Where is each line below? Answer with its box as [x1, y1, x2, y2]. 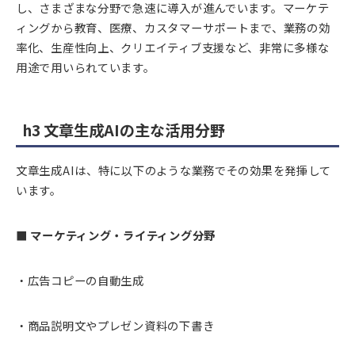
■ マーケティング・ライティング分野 [16, 227, 216, 244]
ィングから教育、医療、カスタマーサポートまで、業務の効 [16, 19, 330, 36]
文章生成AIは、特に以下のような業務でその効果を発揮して [16, 162, 332, 179]
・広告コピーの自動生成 [16, 272, 144, 289]
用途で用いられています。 [16, 59, 155, 76]
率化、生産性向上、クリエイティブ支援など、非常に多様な [16, 39, 330, 56]
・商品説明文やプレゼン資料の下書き [16, 317, 215, 334]
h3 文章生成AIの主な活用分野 [22, 119, 225, 142]
